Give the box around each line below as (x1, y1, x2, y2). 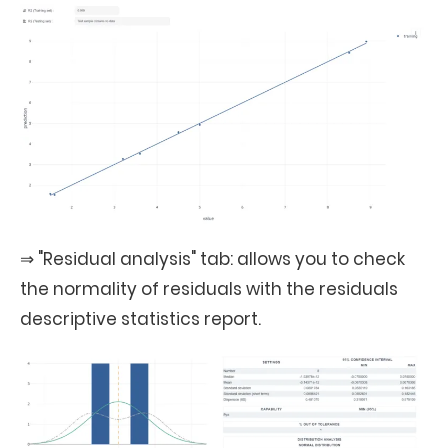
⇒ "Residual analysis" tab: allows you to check (20, 247, 405, 271)
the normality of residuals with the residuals (20, 277, 398, 301)
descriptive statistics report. (20, 307, 261, 331)
